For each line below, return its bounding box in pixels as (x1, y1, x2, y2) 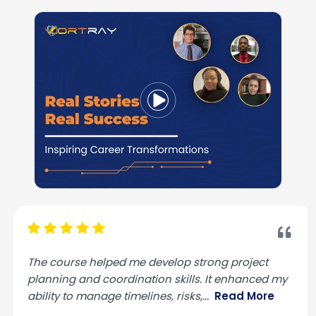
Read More (209, 288, 269, 304)
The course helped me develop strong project (23, 255, 263, 270)
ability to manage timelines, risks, (23, 288, 197, 304)
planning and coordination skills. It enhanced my (23, 272, 282, 287)
